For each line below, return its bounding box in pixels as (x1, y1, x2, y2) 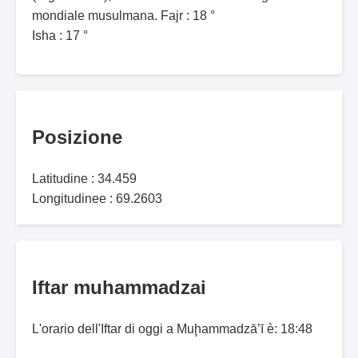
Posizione (32, 126, 122, 149)
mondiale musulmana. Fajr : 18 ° (32, 9, 215, 23)
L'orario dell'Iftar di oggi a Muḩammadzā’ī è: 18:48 (32, 322, 312, 336)
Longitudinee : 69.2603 (32, 192, 162, 206)
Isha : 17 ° (32, 29, 88, 43)
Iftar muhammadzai (32, 276, 206, 299)
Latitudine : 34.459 (32, 172, 137, 186)
